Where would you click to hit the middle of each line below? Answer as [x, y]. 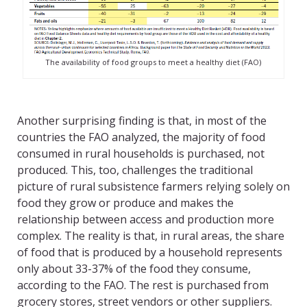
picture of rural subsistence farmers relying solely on [153, 187]
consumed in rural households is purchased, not [141, 154]
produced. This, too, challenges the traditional [135, 170]
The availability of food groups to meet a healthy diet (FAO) [153, 62]
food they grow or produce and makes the [125, 203]
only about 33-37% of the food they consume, [134, 269]
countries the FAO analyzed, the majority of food [141, 137]
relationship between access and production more [146, 220]
